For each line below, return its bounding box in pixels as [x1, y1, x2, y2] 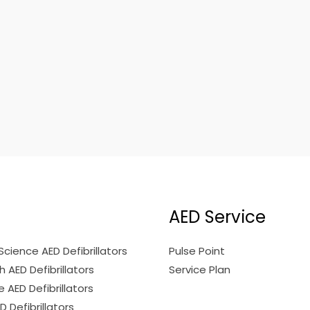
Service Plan [169, 262, 230, 277]
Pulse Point [169, 244, 225, 259]
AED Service [169, 205, 266, 230]
